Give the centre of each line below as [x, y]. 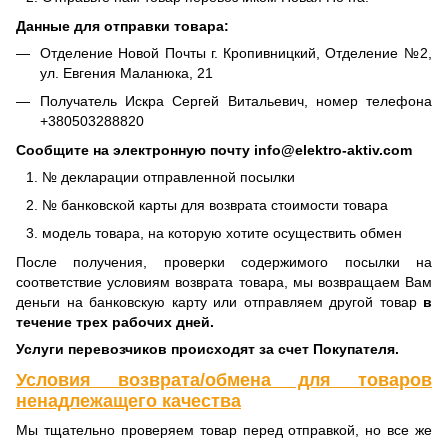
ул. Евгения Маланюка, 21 [126, 72]
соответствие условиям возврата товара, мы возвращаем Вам [224, 281]
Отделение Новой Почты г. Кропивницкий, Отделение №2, [236, 52]
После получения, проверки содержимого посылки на [224, 261]
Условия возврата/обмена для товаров [224, 379]
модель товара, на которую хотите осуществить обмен [222, 233]
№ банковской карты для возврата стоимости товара [215, 204]
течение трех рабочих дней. [115, 321]
